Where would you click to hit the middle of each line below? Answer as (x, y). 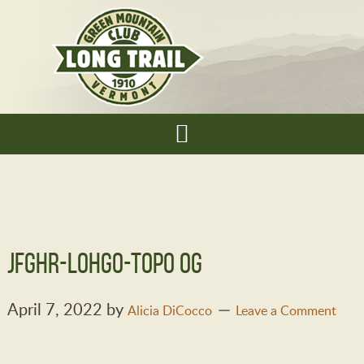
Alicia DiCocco (169, 310)
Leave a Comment (286, 310)
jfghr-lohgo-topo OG (104, 263)
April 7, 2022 (54, 309)
